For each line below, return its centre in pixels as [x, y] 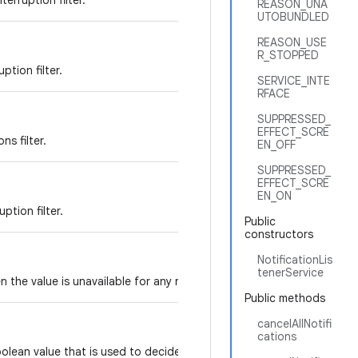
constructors [279, 234]
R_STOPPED [288, 55]
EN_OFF [276, 145]
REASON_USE [292, 42]
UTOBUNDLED [293, 17]
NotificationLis [295, 260]
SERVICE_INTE [294, 81]
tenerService [290, 272]
